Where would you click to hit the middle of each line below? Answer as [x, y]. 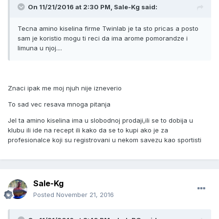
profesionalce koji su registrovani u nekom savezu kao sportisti [105, 140]
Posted [45, 195]
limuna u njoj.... [40, 48]
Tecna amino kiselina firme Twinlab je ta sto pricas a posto [108, 29]
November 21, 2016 [85, 195]
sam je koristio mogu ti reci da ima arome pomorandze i [103, 38]
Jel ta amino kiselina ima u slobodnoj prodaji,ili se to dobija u [100, 120]
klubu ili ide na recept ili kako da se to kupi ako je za [88, 130]
